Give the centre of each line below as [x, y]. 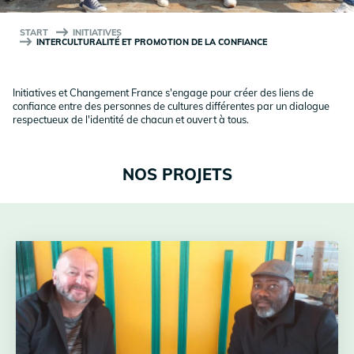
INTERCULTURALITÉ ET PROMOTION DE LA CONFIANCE [151, 41]
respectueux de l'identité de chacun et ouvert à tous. [131, 120]
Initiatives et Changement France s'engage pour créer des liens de [163, 93]
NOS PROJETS [177, 175]
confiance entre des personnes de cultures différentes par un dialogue [171, 106]
